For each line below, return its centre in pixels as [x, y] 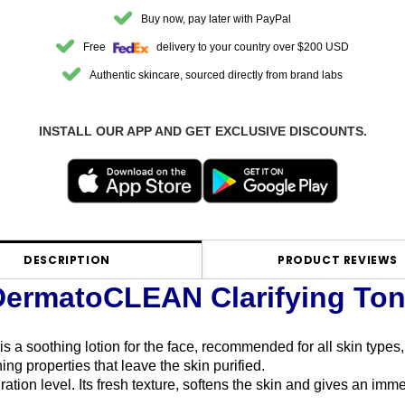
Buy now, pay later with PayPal [216, 19]
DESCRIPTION [67, 260]
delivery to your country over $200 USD [251, 47]
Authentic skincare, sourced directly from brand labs [216, 75]
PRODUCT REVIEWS [338, 260]
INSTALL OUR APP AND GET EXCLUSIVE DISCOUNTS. [202, 132]
